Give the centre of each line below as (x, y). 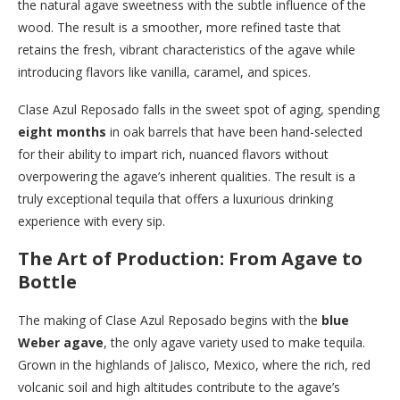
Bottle (47, 281)
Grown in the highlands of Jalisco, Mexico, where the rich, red (194, 364)
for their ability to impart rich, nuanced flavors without (173, 154)
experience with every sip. (92, 221)
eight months (62, 131)
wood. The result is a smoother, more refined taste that (179, 27)
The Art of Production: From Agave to (190, 258)
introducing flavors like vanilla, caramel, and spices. (164, 71)
